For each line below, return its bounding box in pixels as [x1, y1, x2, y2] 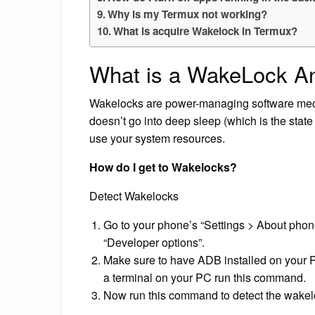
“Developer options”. [103, 233, 205, 250]
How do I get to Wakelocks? [89, 158, 237, 175]
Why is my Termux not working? [108, 6, 268, 22]
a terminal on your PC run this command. [103, 269, 306, 285]
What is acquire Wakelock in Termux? [113, 22, 298, 39]
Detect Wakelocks [89, 187, 179, 204]
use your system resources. [89, 129, 225, 146]
